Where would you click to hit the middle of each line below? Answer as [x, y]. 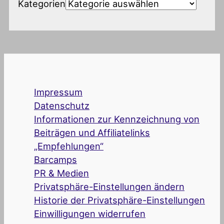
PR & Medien [61, 173]
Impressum [58, 92]
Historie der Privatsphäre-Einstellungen [119, 200]
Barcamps [55, 159]
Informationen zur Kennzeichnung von [117, 119]
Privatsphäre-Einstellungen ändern [109, 186]
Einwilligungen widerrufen [90, 213]
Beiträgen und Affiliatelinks [92, 132]
